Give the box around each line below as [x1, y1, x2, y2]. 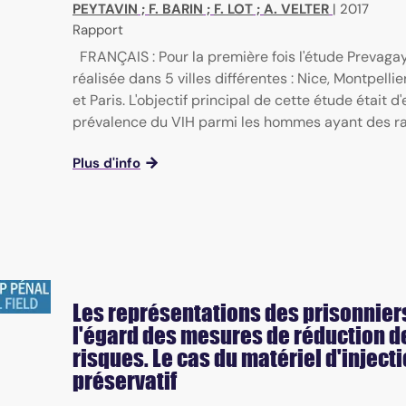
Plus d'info [72, 154, 140, 173]
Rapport [72, 21, 123, 40]
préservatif [72, 367, 177, 395]
